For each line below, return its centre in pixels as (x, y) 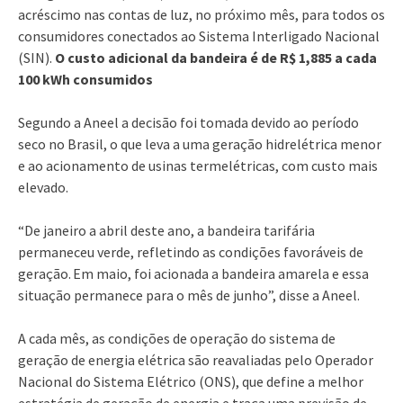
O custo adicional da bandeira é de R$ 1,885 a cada (216, 57)
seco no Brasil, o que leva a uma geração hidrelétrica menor (200, 143)
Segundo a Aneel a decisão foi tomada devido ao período (188, 122)
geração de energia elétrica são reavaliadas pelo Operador (196, 359)
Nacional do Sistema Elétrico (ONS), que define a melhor (191, 381)
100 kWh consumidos (85, 79)
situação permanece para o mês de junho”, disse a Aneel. (189, 295)
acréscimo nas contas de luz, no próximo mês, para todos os (201, 14)
